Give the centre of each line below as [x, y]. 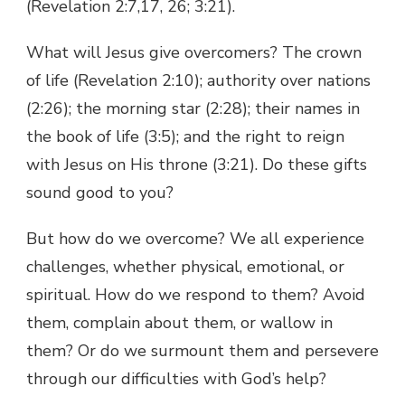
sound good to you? [100, 192]
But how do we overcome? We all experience [195, 238]
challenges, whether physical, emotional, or [185, 266]
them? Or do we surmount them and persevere [202, 350]
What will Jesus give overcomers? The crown [194, 52]
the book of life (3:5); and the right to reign [185, 136]
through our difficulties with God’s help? [176, 378]
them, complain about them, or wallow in [179, 322]
